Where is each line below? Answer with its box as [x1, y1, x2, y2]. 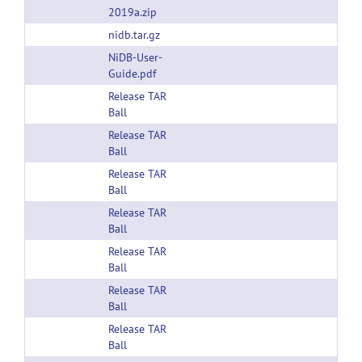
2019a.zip [108, 5, 157, 19]
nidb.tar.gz [108, 27, 160, 42]
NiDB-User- [108, 50, 162, 65]
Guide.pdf [108, 66, 156, 81]
